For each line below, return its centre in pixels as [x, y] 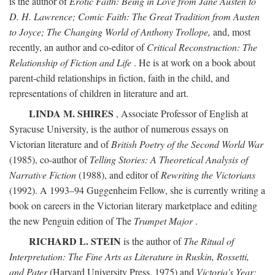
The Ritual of [209, 241]
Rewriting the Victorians [208, 175]
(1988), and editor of [118, 175]
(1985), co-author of [49, 159]
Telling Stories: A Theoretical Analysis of [169, 159]
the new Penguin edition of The [72, 221]
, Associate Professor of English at [181, 113]
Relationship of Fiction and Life [70, 62]
